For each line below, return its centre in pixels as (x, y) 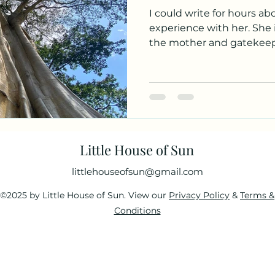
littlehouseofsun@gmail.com (137, 171)
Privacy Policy (199, 195)
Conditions (137, 210)
